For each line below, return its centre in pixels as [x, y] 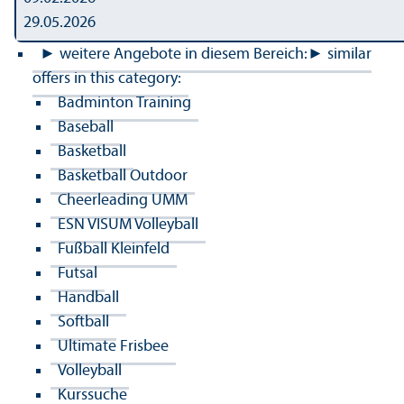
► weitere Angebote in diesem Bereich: [174, 54]
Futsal [78, 273]
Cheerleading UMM [123, 200]
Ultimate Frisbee [113, 346]
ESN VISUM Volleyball [128, 225]
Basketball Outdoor [123, 176]
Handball [88, 298]
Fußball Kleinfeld [114, 249]
